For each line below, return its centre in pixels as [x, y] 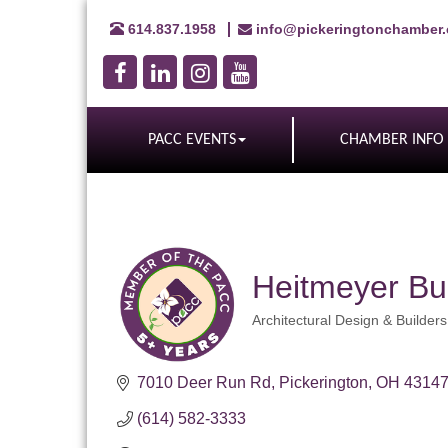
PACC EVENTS [192, 140]
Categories [285, 332]
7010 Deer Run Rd [204, 382]
